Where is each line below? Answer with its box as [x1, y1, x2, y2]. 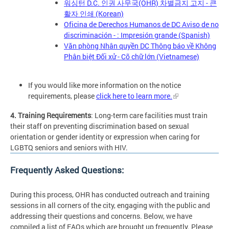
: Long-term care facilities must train [91, 110, 208, 121]
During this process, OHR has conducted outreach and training [10, 190, 210, 200]
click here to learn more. [96, 90, 172, 101]
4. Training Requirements [10, 110, 91, 121]
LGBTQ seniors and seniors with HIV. [10, 143, 128, 153]
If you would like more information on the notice [28, 80, 181, 90]
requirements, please [28, 90, 96, 101]
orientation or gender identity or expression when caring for [10, 132, 200, 142]
